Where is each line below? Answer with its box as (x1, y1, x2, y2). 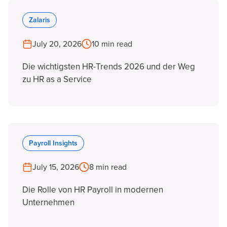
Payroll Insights (29, 139, 78, 147)
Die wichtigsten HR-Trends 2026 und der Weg (22, 61, 195, 72)
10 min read (92, 39, 132, 49)
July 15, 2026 (32, 162, 79, 172)
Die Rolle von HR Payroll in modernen (22, 184, 163, 195)
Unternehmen (22, 197, 74, 208)
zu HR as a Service (22, 74, 92, 85)
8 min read (89, 162, 127, 172)
